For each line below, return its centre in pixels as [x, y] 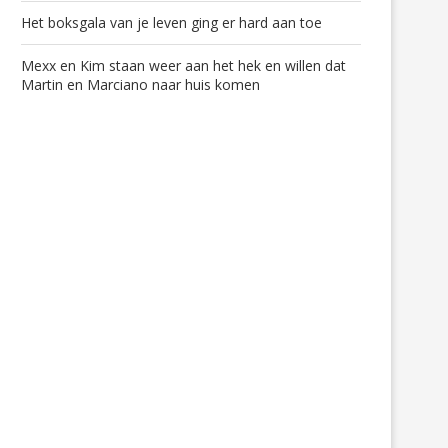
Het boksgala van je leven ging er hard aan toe [171, 23]
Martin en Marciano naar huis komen [140, 85]
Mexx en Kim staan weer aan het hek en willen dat [183, 66]
